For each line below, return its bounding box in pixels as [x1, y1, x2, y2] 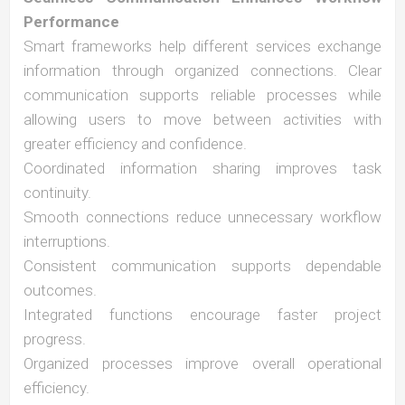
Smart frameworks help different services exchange [24, 37, 381, 55]
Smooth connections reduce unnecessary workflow [24, 208, 381, 226]
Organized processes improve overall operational [24, 354, 381, 372]
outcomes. [24, 281, 97, 299]
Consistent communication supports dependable [24, 257, 381, 275]
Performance [24, 13, 119, 31]
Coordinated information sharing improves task [24, 159, 381, 177]
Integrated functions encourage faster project [24, 306, 381, 324]
